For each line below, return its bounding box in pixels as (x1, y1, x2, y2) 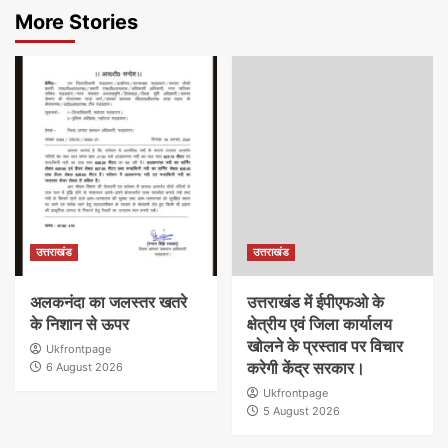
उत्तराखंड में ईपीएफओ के (246, 292, 384, 313)
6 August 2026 (46, 360, 123, 375)
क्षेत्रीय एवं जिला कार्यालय (246, 314, 392, 335)
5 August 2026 (262, 404, 340, 419)
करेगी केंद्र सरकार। (246, 358, 365, 379)
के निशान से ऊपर (30, 314, 129, 335)
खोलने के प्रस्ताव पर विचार (246, 336, 403, 357)
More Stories (15, 10, 138, 35)
